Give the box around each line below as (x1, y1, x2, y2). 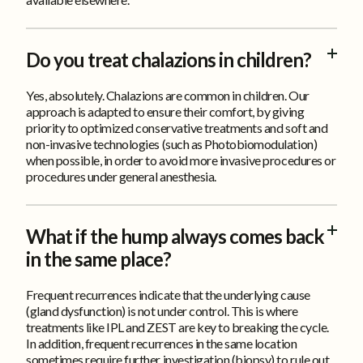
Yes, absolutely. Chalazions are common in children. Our (26, 87, 310, 103)
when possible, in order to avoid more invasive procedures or (26, 152, 336, 168)
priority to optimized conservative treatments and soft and (26, 119, 328, 135)
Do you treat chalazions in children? (26, 47, 311, 71)
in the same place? (26, 246, 171, 271)
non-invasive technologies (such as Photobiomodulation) (26, 135, 318, 152)
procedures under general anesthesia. (26, 168, 216, 184)
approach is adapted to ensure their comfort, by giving (26, 103, 305, 119)
